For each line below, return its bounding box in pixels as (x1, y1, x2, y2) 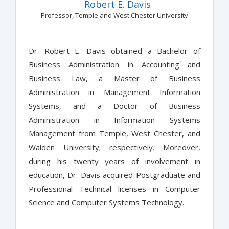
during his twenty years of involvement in (29, 156, 200, 167)
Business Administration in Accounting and (29, 59, 200, 70)
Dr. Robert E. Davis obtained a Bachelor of (29, 45, 200, 56)
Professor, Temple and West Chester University (41, 11, 188, 20)
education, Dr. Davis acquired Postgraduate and (29, 170, 200, 180)
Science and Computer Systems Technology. (29, 197, 184, 208)
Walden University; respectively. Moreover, (29, 142, 200, 153)
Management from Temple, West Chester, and (29, 128, 200, 139)
